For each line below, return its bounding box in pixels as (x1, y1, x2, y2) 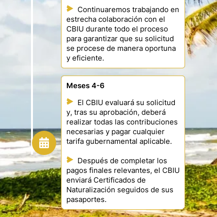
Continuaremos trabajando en (77, 5, 179, 15)
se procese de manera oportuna (66, 44, 176, 53)
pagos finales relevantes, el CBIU (66, 166, 180, 175)
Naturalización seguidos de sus (66, 186, 173, 195)
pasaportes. (66, 195, 107, 204)
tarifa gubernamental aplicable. (66, 137, 172, 146)
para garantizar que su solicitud (66, 34, 174, 44)
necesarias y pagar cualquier (66, 127, 165, 137)
